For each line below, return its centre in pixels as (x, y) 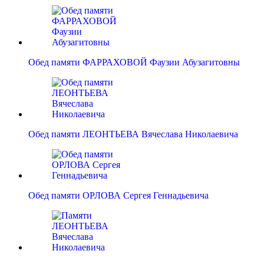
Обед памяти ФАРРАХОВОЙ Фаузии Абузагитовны (134, 62)
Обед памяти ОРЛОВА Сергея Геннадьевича (118, 196)
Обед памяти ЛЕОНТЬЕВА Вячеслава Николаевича (133, 134)
